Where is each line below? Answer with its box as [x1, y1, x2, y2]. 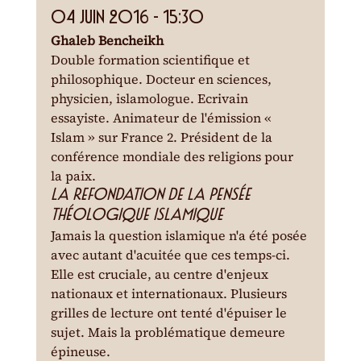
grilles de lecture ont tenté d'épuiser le [50, 304, 290, 322]
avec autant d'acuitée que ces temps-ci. [50, 246, 293, 264]
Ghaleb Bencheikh [50, 31, 164, 50]
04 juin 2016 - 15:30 [50, 10, 204, 27]
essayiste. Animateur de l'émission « [50, 109, 275, 127]
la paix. [50, 167, 96, 185]
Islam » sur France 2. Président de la [50, 128, 276, 147]
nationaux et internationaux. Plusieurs [50, 284, 290, 303]
